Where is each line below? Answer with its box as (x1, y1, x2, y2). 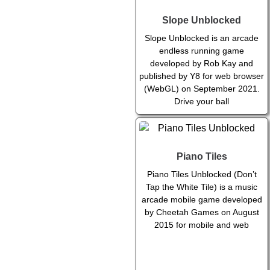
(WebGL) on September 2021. (143, 84, 260, 94)
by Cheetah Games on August (144, 207, 259, 218)
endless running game (159, 46, 245, 56)
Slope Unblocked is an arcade (145, 33, 259, 43)
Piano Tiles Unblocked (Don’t (146, 169, 257, 180)
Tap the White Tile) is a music (146, 182, 258, 192)
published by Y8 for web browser (139, 71, 265, 81)
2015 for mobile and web (154, 220, 250, 230)
